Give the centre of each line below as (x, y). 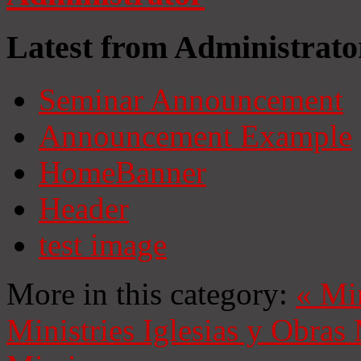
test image (103, 244)
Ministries (71, 330)
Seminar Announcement (191, 99)
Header (84, 208)
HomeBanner (122, 172)
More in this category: (147, 293)
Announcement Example (195, 135)
